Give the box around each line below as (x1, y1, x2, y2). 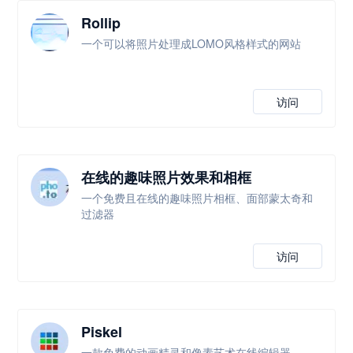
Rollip (81, 13, 121, 33)
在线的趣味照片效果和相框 (81, 167, 252, 188)
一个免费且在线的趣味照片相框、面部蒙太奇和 (81, 190, 314, 206)
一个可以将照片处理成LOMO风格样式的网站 (81, 35, 302, 51)
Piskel (81, 321, 123, 342)
